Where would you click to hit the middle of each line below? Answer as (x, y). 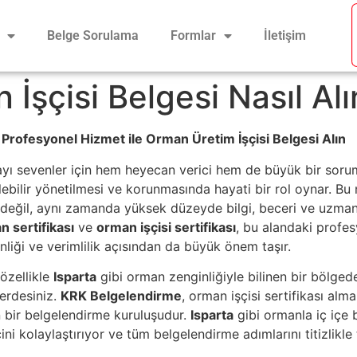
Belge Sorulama (92, 35)
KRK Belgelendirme (121, 296)
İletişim (284, 35)
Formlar (193, 35)
